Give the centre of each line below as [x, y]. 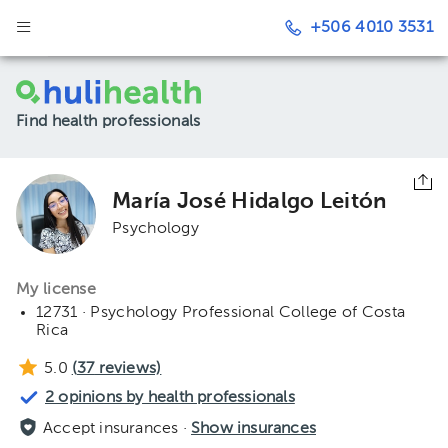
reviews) [128, 369]
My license [56, 290]
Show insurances [253, 429]
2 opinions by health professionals [170, 398]
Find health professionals [108, 122]
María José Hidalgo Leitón [249, 202]
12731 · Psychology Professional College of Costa [221, 313]
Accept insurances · [117, 429]
